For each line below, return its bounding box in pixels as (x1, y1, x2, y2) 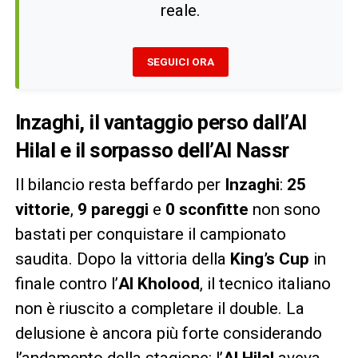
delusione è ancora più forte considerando (14, 323, 322, 343)
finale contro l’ (14, 273, 118, 293)
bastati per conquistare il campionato (14, 224, 286, 244)
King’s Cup (229, 249, 309, 268)
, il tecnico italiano (199, 273, 331, 293)
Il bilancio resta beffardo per (14, 174, 225, 194)
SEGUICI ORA (147, 54, 215, 68)
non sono (248, 199, 320, 219)
